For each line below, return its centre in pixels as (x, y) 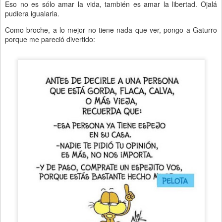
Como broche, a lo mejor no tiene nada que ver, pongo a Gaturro (111, 30)
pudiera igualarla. (32, 14)
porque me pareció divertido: (50, 39)
